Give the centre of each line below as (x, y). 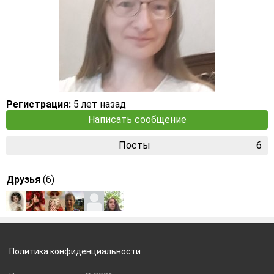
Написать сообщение (137, 120)
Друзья (24, 180)
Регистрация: (39, 104)
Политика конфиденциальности (75, 251)
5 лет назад (98, 104)
